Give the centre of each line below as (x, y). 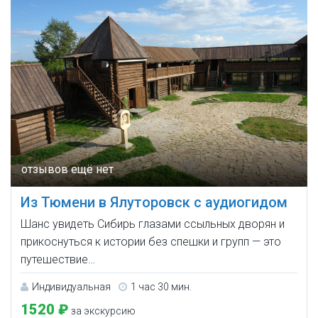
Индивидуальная (71, 286)
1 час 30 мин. (161, 286)
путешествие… (58, 259)
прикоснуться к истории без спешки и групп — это (151, 241)
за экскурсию (102, 311)
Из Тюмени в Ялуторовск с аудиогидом (154, 202)
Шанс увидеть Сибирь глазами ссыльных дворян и (153, 224)
